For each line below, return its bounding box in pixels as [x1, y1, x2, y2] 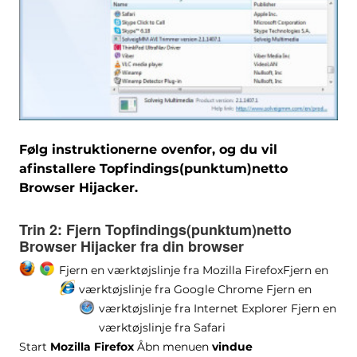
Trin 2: [18, 219, 62, 241]
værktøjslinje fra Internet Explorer [98, 301, 288, 316]
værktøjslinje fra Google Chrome [78, 282, 263, 297]
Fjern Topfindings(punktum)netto [61, 219, 292, 241]
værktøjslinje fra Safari [98, 320, 226, 335]
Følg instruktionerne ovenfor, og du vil [18, 142, 277, 158]
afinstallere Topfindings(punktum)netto [18, 161, 288, 177]
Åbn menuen [133, 339, 212, 355]
